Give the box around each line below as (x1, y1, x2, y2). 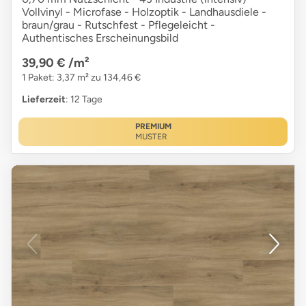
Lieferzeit (22, 94, 66, 106)
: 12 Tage (66, 94, 102, 106)
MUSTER (135, 132, 167, 142)
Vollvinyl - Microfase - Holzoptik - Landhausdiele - (22, 5, 266, 19)
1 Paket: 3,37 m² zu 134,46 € (22, 72, 141, 84)
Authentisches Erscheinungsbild (22, 31, 178, 45)
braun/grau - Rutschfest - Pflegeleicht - (22, 18, 215, 32)
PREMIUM (135, 122, 171, 132)
